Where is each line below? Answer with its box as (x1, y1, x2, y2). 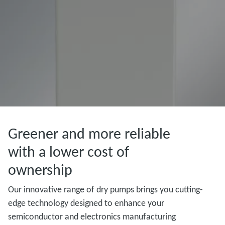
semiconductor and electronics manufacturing (8, 211, 176, 222)
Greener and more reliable (8, 124, 170, 143)
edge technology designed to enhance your (8, 197, 164, 208)
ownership (8, 160, 72, 179)
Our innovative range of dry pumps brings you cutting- (8, 184, 203, 195)
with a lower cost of (8, 142, 129, 161)
